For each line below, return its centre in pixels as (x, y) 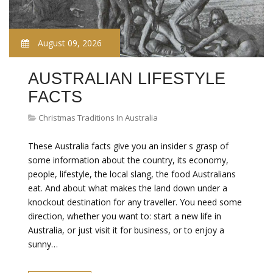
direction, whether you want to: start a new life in (125, 216)
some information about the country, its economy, (128, 160)
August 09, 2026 (69, 43)
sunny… (43, 244)
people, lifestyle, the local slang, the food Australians (132, 174)
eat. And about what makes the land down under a (128, 188)
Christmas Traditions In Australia (98, 118)
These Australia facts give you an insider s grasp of (128, 146)
